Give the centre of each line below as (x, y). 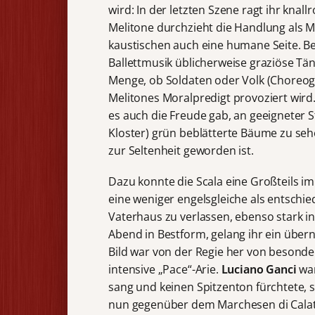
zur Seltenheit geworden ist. (181, 151)
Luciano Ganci (260, 270)
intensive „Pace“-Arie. (165, 270)
